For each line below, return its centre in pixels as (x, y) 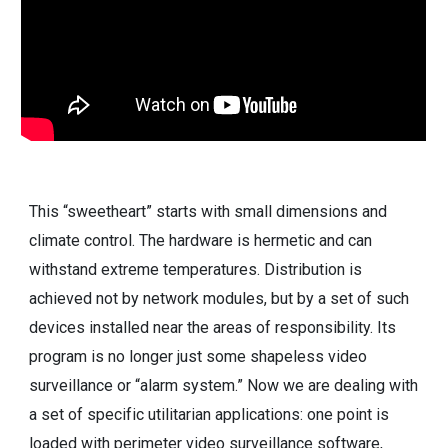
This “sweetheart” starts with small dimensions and (208, 211)
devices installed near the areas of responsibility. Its (213, 327)
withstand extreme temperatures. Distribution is (196, 269)
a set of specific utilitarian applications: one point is (209, 414)
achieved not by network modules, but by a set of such (219, 298)
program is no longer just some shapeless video (198, 356)
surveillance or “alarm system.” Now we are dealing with (224, 385)
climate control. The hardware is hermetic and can (201, 240)
